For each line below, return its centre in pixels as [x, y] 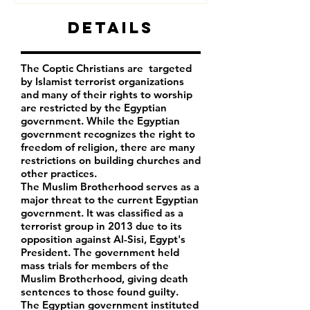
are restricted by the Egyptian [94, 108]
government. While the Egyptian [100, 121]
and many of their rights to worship [107, 94]
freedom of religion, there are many [108, 147]
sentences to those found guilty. [100, 292]
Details [111, 28]
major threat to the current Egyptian [110, 200]
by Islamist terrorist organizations [102, 81]
